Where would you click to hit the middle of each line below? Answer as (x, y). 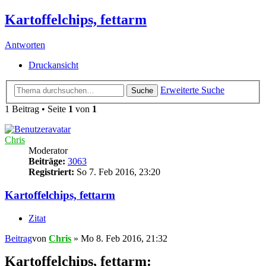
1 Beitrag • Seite (37, 109)
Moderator (48, 151)
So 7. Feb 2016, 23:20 (117, 172)
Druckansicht (53, 65)
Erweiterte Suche (192, 90)
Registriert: (51, 172)
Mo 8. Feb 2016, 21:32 (124, 238)
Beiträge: (47, 161)
